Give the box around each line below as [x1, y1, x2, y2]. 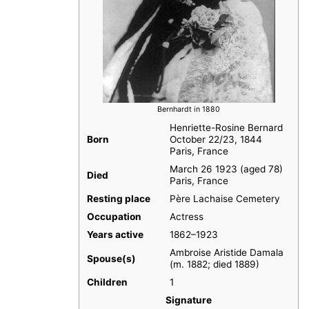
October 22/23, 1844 [169, 134, 262, 146]
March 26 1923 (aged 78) [169, 163, 283, 175]
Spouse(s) [86, 253, 136, 265]
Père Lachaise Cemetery [169, 193, 280, 205]
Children [86, 277, 128, 288]
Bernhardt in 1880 [157, 104, 220, 114]
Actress [169, 211, 203, 223]
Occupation [86, 211, 141, 223]
